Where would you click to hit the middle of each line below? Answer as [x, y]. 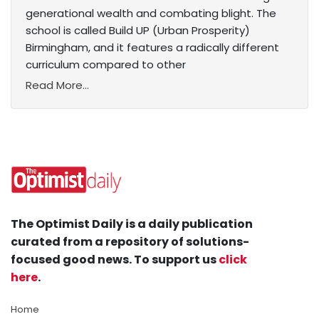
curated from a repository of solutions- [130, 242]
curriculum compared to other [106, 65]
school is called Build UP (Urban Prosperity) [138, 31]
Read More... [57, 85]
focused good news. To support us [115, 260]
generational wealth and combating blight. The [151, 14]
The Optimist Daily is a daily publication [132, 224]
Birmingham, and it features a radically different [152, 48]
